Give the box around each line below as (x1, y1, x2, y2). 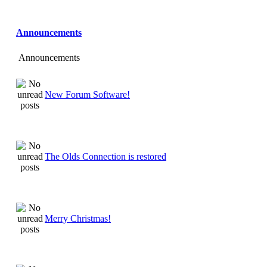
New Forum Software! (45, 89, 130, 100)
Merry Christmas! (45, 213, 111, 223)
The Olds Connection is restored (45, 151, 166, 162)
